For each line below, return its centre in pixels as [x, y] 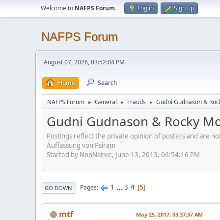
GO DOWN [58, 188]
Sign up [184, 8]
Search [107, 83]
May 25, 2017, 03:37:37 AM [169, 214]
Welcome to [58, 8]
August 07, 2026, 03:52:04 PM [84, 62]
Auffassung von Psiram [81, 145]
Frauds [137, 102]
